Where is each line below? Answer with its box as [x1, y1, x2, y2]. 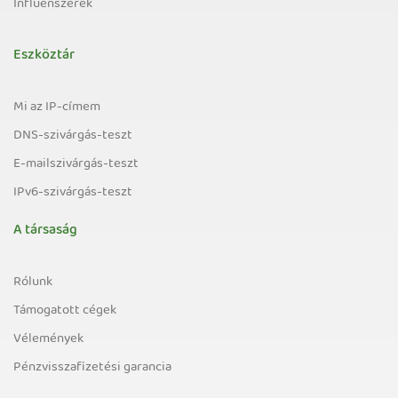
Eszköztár [13, 43, 75, 68]
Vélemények [13, 327, 84, 351]
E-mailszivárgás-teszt [13, 152, 139, 176]
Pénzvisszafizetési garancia [13, 355, 171, 379]
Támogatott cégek [13, 298, 116, 322]
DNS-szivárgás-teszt [13, 123, 132, 147]
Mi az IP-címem [13, 95, 100, 119]
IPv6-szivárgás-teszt [13, 180, 132, 204]
